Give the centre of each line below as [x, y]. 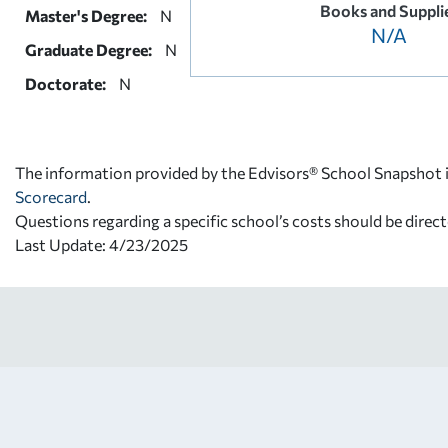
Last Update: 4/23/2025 [101, 244]
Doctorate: [65, 83]
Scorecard [51, 196]
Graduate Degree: [88, 49]
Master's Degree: [86, 15]
